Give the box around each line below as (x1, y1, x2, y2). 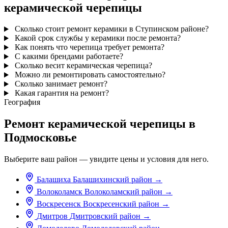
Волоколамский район (84, 187, 162, 196)
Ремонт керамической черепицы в (4, 117, 195, 131)
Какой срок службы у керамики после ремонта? (12, 34, 181, 43)
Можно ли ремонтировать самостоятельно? (12, 70, 165, 79)
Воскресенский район (83, 199, 159, 209)
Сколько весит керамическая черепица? (12, 61, 152, 70)
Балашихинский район (73, 175, 152, 184)
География (4, 98, 40, 107)
